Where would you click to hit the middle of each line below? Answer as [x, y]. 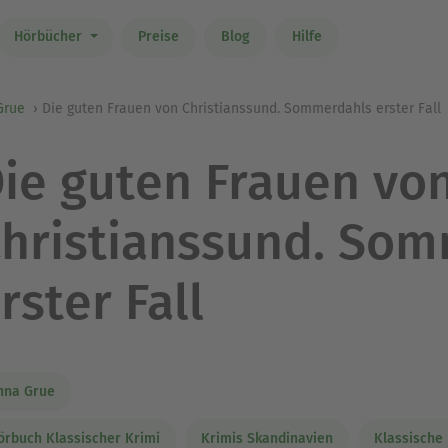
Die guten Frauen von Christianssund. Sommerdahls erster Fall [241, 108]
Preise [158, 37]
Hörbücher [49, 37]
